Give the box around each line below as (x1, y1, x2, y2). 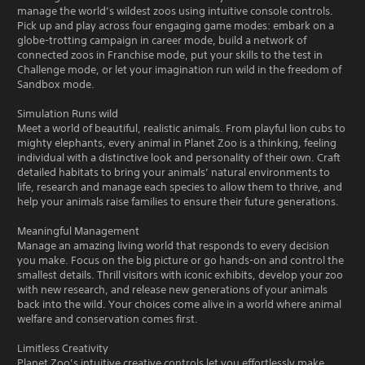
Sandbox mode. (17, 77, 95, 91)
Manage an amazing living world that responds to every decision (17, 239, 329, 253)
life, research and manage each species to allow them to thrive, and (17, 180, 342, 194)
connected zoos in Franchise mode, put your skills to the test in (17, 48, 323, 62)
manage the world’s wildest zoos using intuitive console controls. (17, 4, 333, 18)
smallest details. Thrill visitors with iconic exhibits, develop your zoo (17, 268, 343, 282)
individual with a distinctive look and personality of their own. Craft (17, 151, 341, 165)
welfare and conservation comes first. (17, 312, 198, 326)
